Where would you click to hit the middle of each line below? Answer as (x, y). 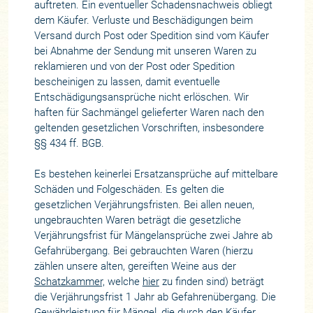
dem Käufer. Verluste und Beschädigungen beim (143, 20)
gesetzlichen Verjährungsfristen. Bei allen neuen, (144, 204)
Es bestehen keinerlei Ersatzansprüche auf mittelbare (156, 174)
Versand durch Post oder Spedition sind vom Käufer (151, 35)
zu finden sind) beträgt (211, 281)
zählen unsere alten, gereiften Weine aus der (135, 266)
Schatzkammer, (69, 281)
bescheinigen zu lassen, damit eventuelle (127, 81)
